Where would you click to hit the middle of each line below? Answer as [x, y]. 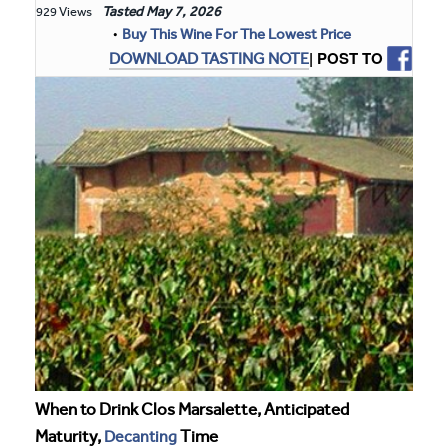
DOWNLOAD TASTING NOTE [209, 58]
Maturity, [69, 436]
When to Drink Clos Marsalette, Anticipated [192, 409]
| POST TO [346, 58]
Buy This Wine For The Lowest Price [236, 34]
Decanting [140, 436]
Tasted [121, 11]
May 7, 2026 [183, 11]
